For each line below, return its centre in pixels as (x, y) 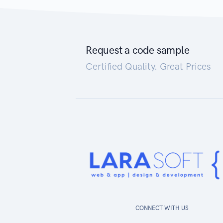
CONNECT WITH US (162, 208)
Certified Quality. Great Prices (148, 67)
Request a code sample (138, 50)
